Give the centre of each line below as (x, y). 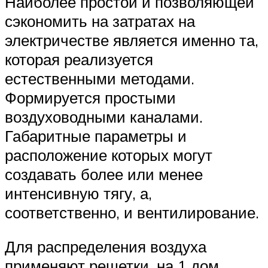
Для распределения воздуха (106, 247)
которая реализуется (79, 59)
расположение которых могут (109, 155)
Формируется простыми (90, 97)
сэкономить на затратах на (100, 21)
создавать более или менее (104, 174)
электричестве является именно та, (132, 40)
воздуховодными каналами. (104, 116)
